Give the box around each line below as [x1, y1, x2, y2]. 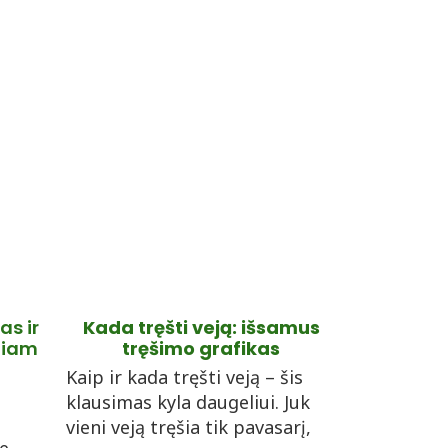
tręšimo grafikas [122, 336, 280, 361]
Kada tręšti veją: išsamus [82, 315, 320, 340]
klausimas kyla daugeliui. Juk [66, 390, 310, 414]
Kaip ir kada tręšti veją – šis [66, 365, 303, 389]
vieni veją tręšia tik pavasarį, [66, 415, 311, 439]
